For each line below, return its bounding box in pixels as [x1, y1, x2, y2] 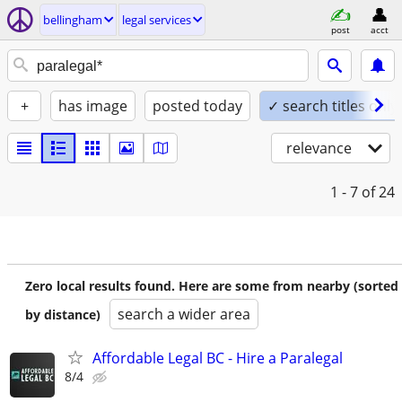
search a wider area [118, 304, 250, 324]
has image [58, 96, 127, 116]
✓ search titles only [267, 96, 398, 116]
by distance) [25, 306, 100, 323]
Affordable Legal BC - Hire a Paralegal [92, 348, 343, 368]
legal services [122, 12, 191, 28]
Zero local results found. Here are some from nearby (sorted [25, 277, 398, 294]
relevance [286, 138, 352, 158]
